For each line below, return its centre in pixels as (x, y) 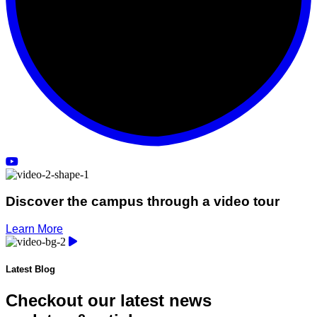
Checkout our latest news (109, 300)
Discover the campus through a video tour (143, 202)
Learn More (34, 229)
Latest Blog (30, 270)
